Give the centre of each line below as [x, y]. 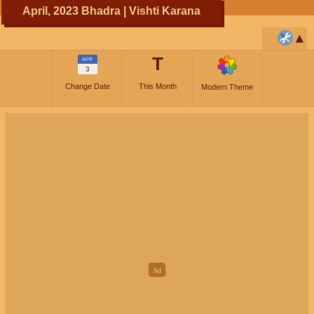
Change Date [87, 87]
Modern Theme [227, 87]
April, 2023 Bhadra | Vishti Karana [111, 11]
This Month [157, 87]
